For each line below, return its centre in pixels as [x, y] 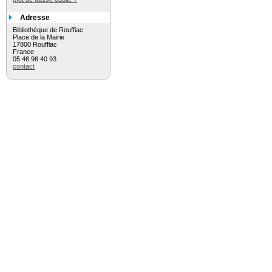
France [24, 52]
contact [24, 66]
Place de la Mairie [39, 37]
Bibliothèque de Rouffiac [48, 30]
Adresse [35, 18]
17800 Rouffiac [35, 44]
